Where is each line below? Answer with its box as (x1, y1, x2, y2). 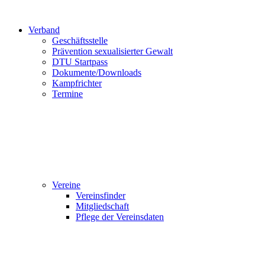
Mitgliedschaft (76, 201, 129, 211)
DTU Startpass (52, 57, 108, 67)
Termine (52, 89, 83, 99)
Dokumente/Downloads (52, 67, 141, 77)
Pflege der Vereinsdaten (76, 212, 164, 222)
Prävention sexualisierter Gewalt (52, 46, 173, 56)
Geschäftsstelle (52, 35, 108, 46)
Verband (28, 25, 60, 35)
